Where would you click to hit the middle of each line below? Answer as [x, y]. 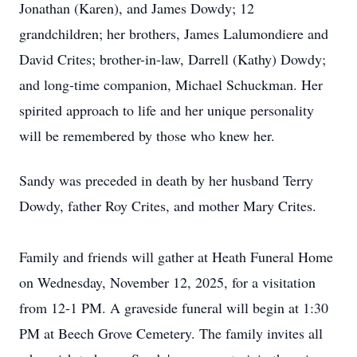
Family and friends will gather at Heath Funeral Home [176, 257]
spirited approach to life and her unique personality [167, 110]
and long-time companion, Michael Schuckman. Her [171, 84]
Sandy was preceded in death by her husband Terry [166, 180]
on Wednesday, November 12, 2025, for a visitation [167, 282]
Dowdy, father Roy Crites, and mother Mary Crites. [168, 206]
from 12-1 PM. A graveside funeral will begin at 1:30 [174, 308]
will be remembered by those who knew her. [147, 135]
